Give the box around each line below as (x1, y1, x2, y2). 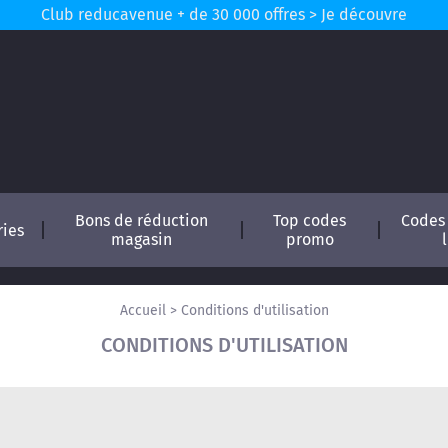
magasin (111, 230, 173, 249)
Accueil (119, 302, 166, 319)
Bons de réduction (75, 211, 209, 230)
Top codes (273, 211, 347, 230)
